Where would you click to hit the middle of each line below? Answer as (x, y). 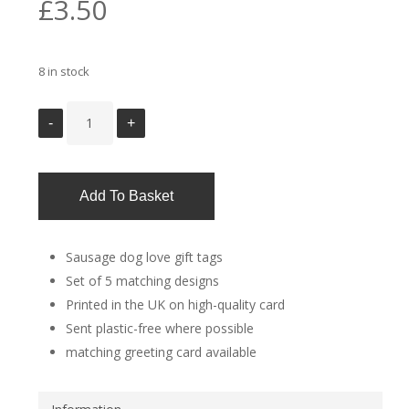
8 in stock (63, 71)
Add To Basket (126, 196)
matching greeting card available (161, 352)
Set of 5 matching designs (142, 281)
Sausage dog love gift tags (144, 257)
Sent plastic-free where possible (159, 328)
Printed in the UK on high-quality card (175, 304)
